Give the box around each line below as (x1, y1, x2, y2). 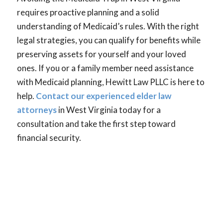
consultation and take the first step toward (16, 118, 176, 129)
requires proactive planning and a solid (16, 6, 159, 17)
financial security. (16, 132, 81, 143)
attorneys (16, 104, 57, 115)
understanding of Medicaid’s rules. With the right (16, 20, 199, 31)
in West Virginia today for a (56, 104, 161, 115)
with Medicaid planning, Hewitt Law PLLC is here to (16, 76, 205, 87)
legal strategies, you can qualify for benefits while (16, 34, 201, 45)
